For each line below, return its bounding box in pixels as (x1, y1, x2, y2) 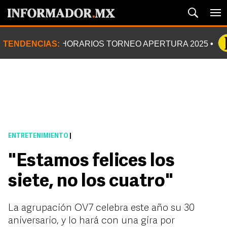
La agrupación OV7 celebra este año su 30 (8, 203, 195, 213)
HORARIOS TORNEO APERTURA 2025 (61, 40, 208, 48)
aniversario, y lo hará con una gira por (8, 216, 175, 226)
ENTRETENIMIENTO (8, 133, 68, 139)
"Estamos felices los (8, 153, 175, 171)
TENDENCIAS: (3, 40, 60, 48)
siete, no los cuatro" (8, 173, 173, 191)
